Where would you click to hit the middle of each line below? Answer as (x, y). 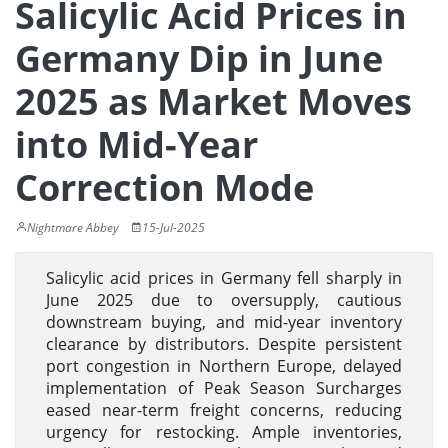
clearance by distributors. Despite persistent (224, 344)
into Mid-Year (136, 144)
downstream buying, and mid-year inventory (224, 322)
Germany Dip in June (199, 58)
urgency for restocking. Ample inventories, (224, 432)
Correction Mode (164, 187)
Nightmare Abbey (73, 227)
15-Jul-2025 (173, 227)
